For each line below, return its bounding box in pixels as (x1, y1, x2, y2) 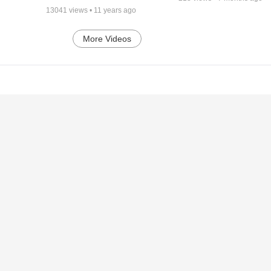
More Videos (83, 33, 132, 44)
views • (67, 5, 94, 15)
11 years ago (93, 5, 136, 15)
